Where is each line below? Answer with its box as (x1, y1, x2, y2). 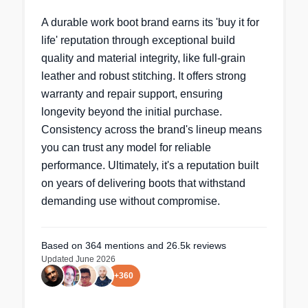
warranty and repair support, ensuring (41, 88, 223, 100)
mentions (102, 240, 144, 251)
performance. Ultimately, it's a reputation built (41, 159, 258, 171)
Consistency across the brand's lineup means (41, 124, 262, 135)
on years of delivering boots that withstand (41, 177, 245, 189)
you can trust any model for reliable (41, 142, 211, 153)
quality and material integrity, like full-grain (41, 52, 245, 64)
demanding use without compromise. (41, 195, 220, 207)
